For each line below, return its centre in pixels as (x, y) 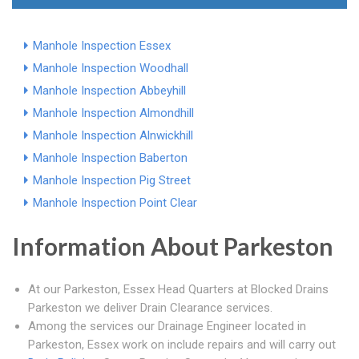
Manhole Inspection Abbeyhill (109, 91)
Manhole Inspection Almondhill (113, 113)
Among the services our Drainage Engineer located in (167, 327)
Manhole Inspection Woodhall (111, 69)
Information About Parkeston (173, 246)
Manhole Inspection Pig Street (112, 181)
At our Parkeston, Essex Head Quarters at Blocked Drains (178, 290)
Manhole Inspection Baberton (110, 158)
